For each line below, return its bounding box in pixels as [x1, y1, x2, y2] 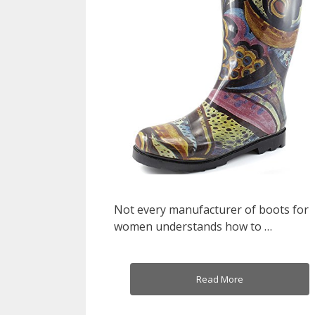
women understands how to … [114, 218, 272, 234]
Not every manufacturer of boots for [114, 201, 309, 217]
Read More [195, 272, 243, 285]
